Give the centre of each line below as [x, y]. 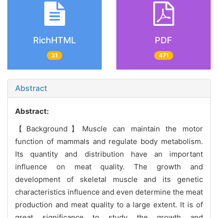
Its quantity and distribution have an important [109, 154]
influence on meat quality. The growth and [109, 166]
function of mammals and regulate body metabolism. [109, 141]
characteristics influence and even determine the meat [109, 192]
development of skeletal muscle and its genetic [109, 179]
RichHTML [54, 40]
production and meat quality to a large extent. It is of [109, 204]
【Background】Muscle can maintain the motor [109, 128]
